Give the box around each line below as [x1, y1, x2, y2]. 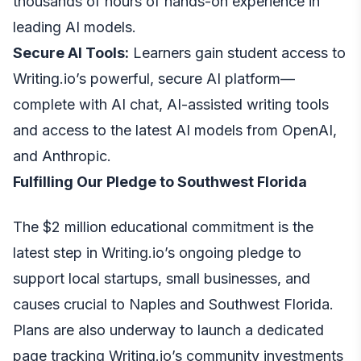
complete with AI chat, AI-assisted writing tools [13, 95, 329, 113]
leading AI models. [13, 18, 136, 35]
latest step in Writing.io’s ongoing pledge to [13, 243, 301, 261]
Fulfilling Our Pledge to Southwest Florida [13, 172, 307, 190]
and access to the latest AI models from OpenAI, [13, 121, 337, 139]
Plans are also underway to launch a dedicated [13, 321, 324, 338]
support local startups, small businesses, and [13, 269, 310, 287]
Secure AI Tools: [13, 44, 129, 61]
